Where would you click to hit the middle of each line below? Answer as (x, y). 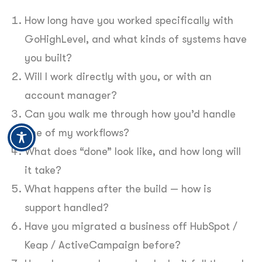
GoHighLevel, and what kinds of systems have (136, 39)
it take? (43, 170)
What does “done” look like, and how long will (133, 151)
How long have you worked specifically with (129, 20)
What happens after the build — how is (118, 189)
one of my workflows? (77, 132)
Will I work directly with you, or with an (118, 76)
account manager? (71, 95)
